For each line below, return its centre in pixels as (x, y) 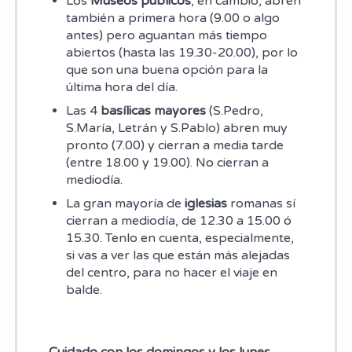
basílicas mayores (153, 111)
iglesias (205, 204)
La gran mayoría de (125, 204)
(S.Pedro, (234, 111)
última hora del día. (121, 88)
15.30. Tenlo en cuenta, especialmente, (180, 238)
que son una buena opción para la (167, 70)
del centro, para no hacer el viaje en (171, 273)
